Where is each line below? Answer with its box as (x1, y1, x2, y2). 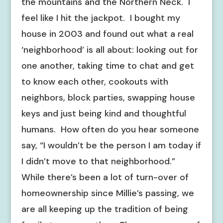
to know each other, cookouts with (21, 76, 168, 88)
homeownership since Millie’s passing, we (21, 187, 194, 199)
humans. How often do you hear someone (21, 123, 199, 135)
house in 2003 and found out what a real (21, 28, 194, 40)
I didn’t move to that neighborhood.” (21, 155, 178, 167)
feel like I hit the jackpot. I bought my (21, 12, 180, 24)
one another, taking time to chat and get (21, 60, 194, 72)
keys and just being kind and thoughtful (21, 108, 186, 119)
